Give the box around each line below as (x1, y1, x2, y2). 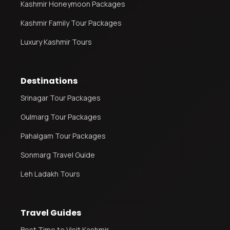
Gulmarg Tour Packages (21, 111, 101, 122)
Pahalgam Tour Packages (21, 130, 106, 141)
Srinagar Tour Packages (21, 92, 101, 103)
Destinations (21, 74, 78, 87)
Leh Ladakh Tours (21, 168, 80, 179)
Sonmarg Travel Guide (21, 149, 95, 160)
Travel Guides (21, 206, 81, 219)
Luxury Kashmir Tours (21, 36, 92, 47)
